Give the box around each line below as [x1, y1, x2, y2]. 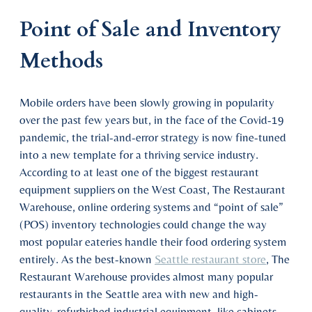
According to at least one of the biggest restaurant [19, 164, 259, 179]
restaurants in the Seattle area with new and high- [19, 286, 258, 301]
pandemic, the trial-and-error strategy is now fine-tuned [19, 130, 286, 144]
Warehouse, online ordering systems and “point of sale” [19, 199, 283, 214]
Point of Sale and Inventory [19, 15, 281, 44]
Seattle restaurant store [155, 251, 266, 266]
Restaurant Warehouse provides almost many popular [19, 269, 273, 283]
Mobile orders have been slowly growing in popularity [19, 95, 274, 109]
